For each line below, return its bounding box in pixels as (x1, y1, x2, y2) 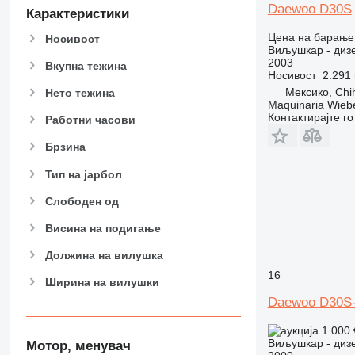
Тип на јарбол (44, 167, 122, 181)
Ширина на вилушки (44, 276, 159, 289)
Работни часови (44, 113, 136, 127)
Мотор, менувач (25, 338, 131, 353)
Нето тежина (44, 86, 115, 99)
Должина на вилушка (44, 249, 163, 262)
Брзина (44, 140, 86, 154)
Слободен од (44, 194, 119, 208)
